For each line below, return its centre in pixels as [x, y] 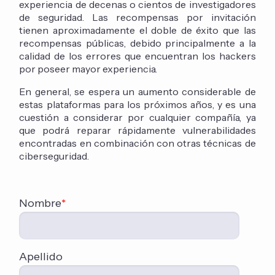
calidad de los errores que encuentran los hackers [137, 56]
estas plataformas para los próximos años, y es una [137, 105]
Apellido [41, 257]
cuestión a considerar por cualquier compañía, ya [137, 118]
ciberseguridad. [54, 156]
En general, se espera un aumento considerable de [137, 92]
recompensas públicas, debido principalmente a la [137, 43]
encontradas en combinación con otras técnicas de [137, 143]
